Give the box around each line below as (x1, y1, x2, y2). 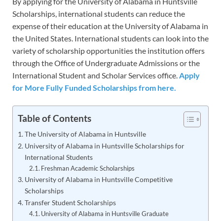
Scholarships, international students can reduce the (12, 9, 185, 19)
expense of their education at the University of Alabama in (12, 21, 208, 31)
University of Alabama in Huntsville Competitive (24, 175, 173, 184)
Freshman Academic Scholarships (41, 164, 135, 173)
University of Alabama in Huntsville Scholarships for (24, 142, 184, 150)
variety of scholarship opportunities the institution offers (12, 46, 205, 56)
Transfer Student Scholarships (24, 198, 116, 207)
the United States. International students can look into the (12, 34, 209, 43)
